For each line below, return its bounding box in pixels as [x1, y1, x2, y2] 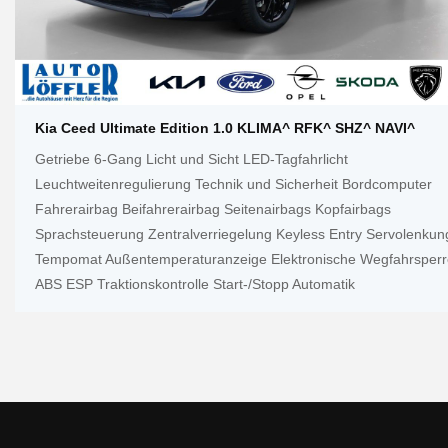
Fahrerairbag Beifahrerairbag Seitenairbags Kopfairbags [35, 200, 391, 217]
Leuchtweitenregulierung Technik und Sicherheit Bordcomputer [35, 175, 432, 192]
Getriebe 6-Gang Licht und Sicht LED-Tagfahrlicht [35, 150, 348, 167]
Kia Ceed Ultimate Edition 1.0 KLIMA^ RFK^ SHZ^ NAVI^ [35, 119, 415, 136]
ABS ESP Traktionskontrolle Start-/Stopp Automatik [35, 275, 355, 292]
